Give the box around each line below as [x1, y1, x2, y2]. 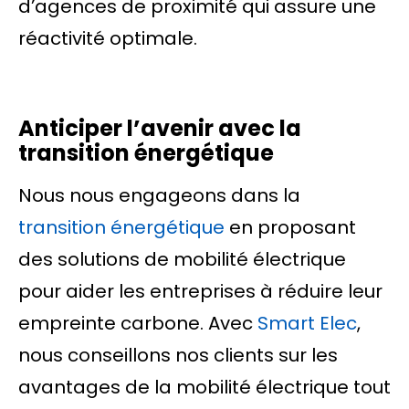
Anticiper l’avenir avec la [18, 113, 301, 143]
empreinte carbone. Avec [18, 310, 257, 336]
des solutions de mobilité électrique [18, 246, 346, 272]
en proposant [225, 215, 356, 240]
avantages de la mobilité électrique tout [18, 374, 391, 400]
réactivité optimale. [18, 26, 197, 51]
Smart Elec [257, 310, 357, 336]
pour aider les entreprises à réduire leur [18, 278, 383, 304]
